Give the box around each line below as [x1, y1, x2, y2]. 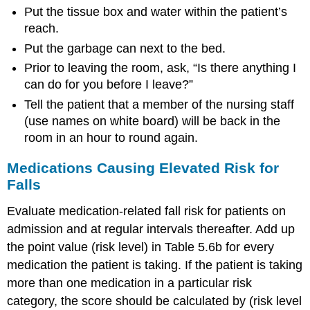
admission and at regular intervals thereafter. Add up [7, 222, 295, 237]
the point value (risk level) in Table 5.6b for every [7, 240, 275, 255]
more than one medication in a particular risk [7, 276, 253, 291]
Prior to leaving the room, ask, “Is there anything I [24, 61, 297, 75]
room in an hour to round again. [24, 130, 199, 145]
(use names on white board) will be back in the [24, 113, 281, 128]
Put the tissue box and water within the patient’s [24, 5, 288, 19]
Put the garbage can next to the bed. [24, 41, 226, 55]
